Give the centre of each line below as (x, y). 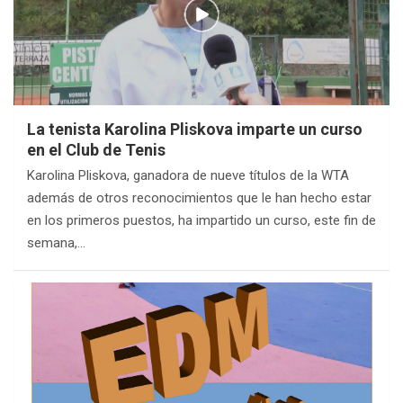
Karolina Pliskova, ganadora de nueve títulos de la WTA (188, 175)
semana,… (56, 243)
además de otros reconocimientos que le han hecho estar (199, 198)
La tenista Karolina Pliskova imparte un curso (195, 129)
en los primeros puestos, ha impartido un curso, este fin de (201, 220)
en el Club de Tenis (96, 150)
